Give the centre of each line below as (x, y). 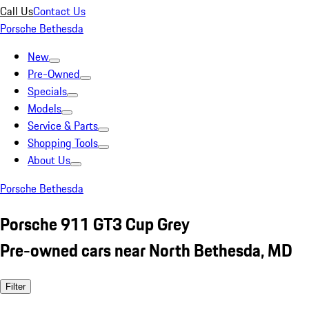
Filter (16, 286)
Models (44, 108)
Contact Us (59, 11)
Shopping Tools (63, 143)
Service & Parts (63, 126)
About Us (49, 160)
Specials (47, 91)
